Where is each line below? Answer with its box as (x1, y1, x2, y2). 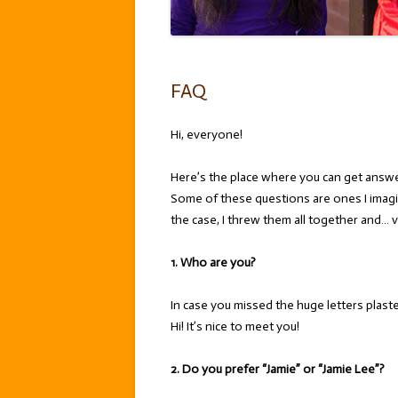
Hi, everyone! (171, 127, 243, 142)
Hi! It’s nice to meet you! (171, 319, 299, 334)
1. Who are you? (171, 255, 256, 270)
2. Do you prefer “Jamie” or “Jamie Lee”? (171, 362, 385, 377)
